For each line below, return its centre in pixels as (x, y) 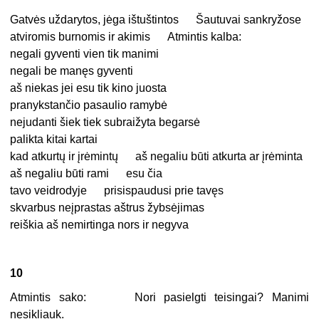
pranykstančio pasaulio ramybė (89, 105)
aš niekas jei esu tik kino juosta (89, 88)
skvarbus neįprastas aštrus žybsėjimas (108, 208)
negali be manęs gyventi (72, 71)
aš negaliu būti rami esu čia (87, 174)
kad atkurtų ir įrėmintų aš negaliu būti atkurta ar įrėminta (157, 157)
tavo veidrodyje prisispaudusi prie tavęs (117, 191)
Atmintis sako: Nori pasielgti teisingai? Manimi (159, 298)
